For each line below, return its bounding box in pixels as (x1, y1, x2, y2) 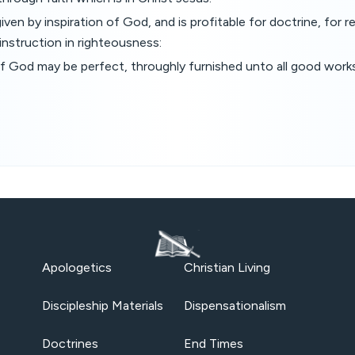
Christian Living (184, 260, 270, 275)
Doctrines (41, 336, 98, 351)
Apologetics (41, 260, 112, 275)
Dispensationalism (184, 298, 286, 313)
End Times (184, 336, 243, 351)
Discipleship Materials (41, 298, 163, 313)
